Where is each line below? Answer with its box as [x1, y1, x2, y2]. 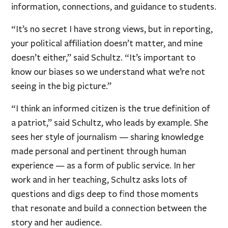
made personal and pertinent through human [11, 145, 187, 157]
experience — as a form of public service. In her [11, 159, 196, 171]
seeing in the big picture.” [11, 80, 112, 92]
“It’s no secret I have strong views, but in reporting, [11, 23, 213, 35]
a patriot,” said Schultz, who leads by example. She [11, 117, 209, 128]
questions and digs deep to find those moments [11, 188, 199, 199]
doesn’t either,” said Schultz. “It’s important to [11, 51, 196, 63]
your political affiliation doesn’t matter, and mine [11, 37, 203, 49]
